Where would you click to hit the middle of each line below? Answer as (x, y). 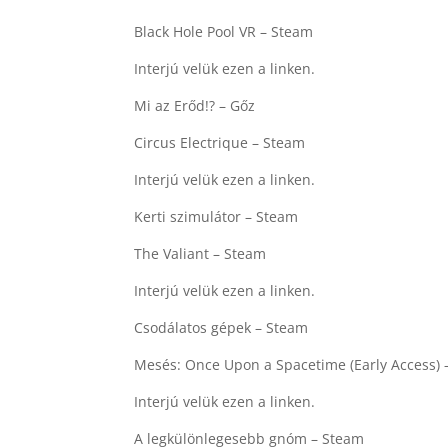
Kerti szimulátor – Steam (216, 216)
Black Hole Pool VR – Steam (224, 31)
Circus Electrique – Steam (220, 142)
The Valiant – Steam (200, 253)
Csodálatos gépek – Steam (221, 327)
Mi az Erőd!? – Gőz (195, 105)
